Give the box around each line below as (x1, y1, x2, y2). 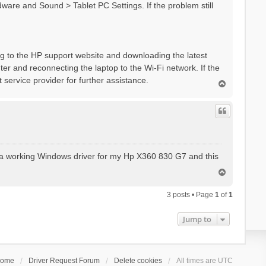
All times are (176, 256, 218, 265)
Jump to (183, 213, 212, 224)
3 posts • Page (167, 190, 216, 199)
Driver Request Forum (28, 256, 100, 265)
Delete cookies (114, 256, 163, 265)
